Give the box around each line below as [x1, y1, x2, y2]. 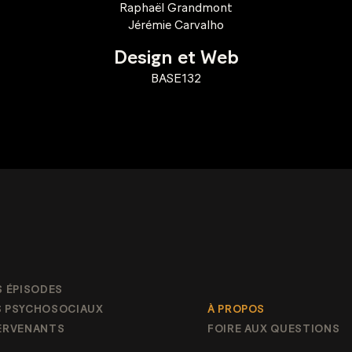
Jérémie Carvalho [128, 17, 224, 32]
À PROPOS [207, 304, 266, 315]
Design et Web [113, 49, 239, 68]
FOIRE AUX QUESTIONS [207, 324, 340, 335]
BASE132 [151, 71, 201, 86]
